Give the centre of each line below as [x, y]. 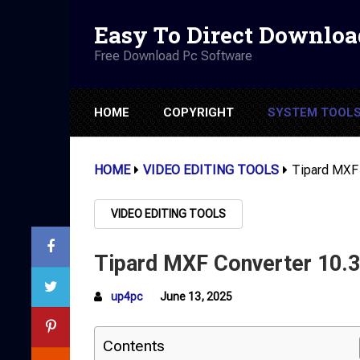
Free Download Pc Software [173, 55]
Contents [134, 346]
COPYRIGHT [198, 112]
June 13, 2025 [196, 297]
